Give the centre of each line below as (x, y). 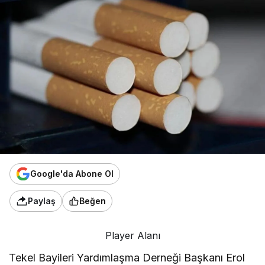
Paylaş (42, 201)
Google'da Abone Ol (72, 174)
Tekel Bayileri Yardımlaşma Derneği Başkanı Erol (127, 257)
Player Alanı (132, 235)
